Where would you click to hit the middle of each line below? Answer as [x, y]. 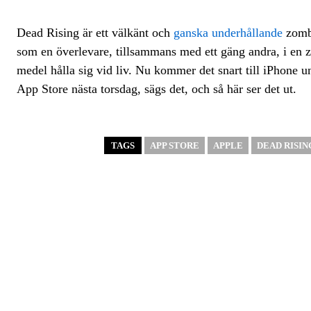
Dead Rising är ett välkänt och [95, 33]
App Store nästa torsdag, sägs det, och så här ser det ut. [157, 89]
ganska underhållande [228, 33]
